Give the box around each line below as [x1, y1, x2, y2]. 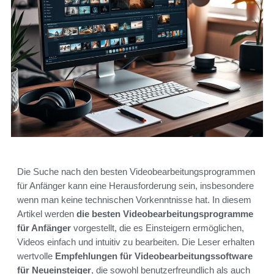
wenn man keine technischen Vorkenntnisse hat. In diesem [17, 194, 251, 206]
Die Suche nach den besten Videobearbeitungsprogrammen [17, 166, 255, 177]
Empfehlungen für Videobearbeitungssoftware [55, 251, 253, 262]
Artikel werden [17, 209, 76, 220]
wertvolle [17, 251, 55, 262]
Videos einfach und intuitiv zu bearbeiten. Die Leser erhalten [17, 237, 254, 248]
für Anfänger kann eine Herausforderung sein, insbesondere [17, 180, 254, 191]
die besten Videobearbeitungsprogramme [76, 209, 253, 220]
